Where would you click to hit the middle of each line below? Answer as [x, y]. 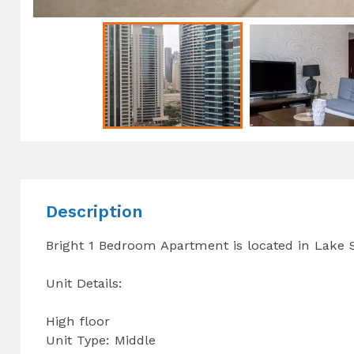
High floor [85, 321]
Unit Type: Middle [104, 340]
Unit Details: [85, 283]
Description [94, 211]
